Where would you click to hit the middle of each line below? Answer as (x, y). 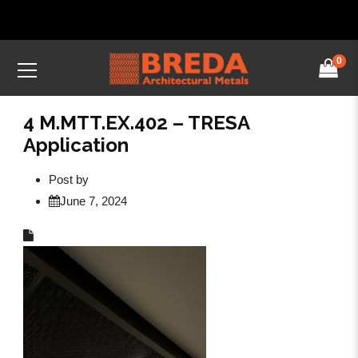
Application (76, 145)
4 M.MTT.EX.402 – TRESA (136, 123)
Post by (69, 179)
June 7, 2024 (93, 201)
